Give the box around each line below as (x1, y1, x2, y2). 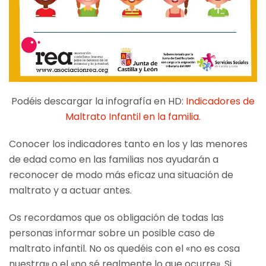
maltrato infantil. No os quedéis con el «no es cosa (9, 241, 240, 255)
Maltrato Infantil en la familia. (65, 109, 201, 123)
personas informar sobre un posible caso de (9, 226, 215, 240)
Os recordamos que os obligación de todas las (9, 210, 224, 224)
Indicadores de (186, 94, 255, 108)
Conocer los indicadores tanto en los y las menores (9, 137, 248, 151)
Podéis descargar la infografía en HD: (11, 94, 186, 108)
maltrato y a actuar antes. (9, 183, 132, 197)
